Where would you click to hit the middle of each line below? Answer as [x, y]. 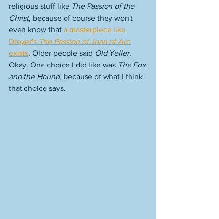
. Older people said [62, 53]
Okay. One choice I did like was [63, 65]
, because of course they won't [82, 18]
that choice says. [38, 88]
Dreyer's [24, 41]
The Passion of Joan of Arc [84, 41]
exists [19, 53]
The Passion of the [104, 6]
